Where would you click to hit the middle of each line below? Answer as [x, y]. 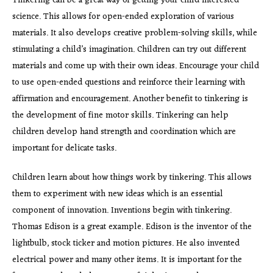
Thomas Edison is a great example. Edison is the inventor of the [132, 227]
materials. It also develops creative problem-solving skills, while [135, 33]
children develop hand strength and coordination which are [124, 132]
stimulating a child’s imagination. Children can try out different [129, 49]
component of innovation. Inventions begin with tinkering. [122, 210]
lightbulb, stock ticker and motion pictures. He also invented [126, 243]
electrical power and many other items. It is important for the [127, 260]
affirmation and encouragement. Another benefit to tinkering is [130, 99]
